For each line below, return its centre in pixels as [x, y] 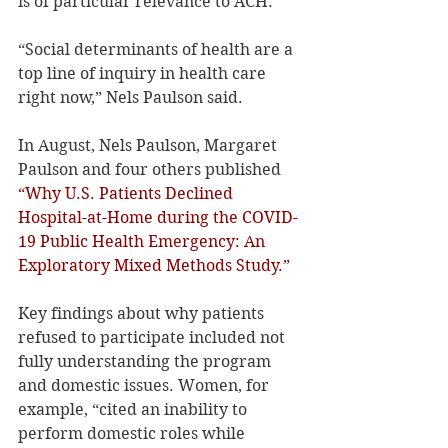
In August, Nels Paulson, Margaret [149, 145]
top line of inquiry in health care [144, 73]
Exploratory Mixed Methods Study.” [154, 265]
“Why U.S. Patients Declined [127, 193]
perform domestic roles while [133, 433]
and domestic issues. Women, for [145, 385]
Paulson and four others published [151, 169]
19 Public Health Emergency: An [143, 241]
